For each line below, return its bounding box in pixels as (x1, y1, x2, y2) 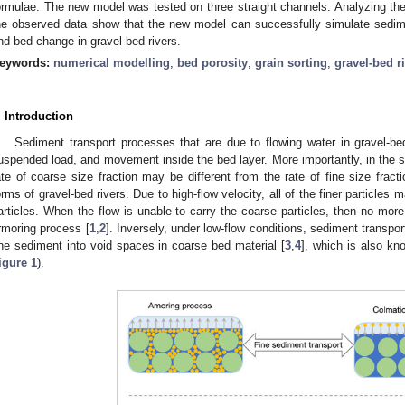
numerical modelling (53, 55, 170, 70)
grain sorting (255, 55, 327, 70)
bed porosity (177, 55, 248, 70)
